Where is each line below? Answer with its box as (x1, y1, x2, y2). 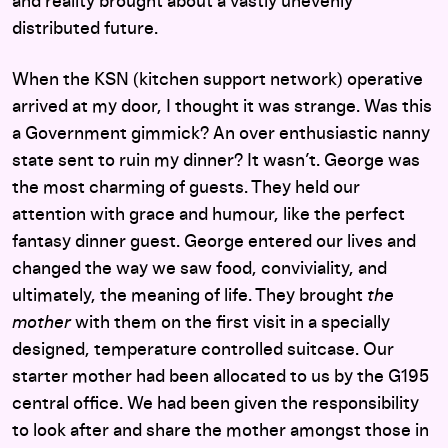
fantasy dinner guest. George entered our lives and (12, 233, 416, 251)
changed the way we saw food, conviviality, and (12, 260, 387, 278)
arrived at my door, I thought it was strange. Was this (12, 98, 432, 116)
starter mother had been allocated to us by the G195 (12, 368, 429, 386)
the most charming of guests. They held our (12, 179, 360, 197)
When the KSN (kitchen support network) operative (12, 71, 423, 89)
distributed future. (12, 20, 162, 38)
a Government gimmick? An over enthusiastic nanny (12, 125, 430, 143)
